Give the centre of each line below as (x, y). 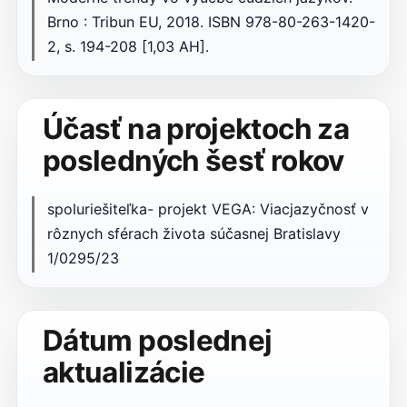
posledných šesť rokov (193, 160)
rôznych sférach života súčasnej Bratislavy (194, 234)
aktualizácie (124, 372)
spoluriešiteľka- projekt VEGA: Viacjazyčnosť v (208, 209)
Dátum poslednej (157, 340)
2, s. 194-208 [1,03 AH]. (128, 47)
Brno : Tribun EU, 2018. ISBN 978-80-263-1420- (211, 22)
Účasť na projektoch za (196, 129)
